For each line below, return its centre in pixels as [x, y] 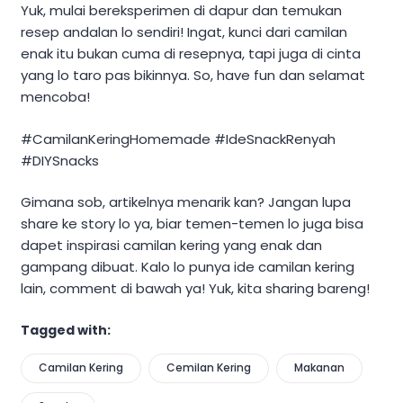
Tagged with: [66, 330]
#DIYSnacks [60, 160]
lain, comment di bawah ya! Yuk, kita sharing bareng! [195, 289]
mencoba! [55, 97]
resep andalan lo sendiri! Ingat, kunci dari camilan [184, 32]
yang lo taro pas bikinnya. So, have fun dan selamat [193, 76]
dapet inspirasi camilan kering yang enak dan [171, 246]
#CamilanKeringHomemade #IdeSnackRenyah [178, 139]
